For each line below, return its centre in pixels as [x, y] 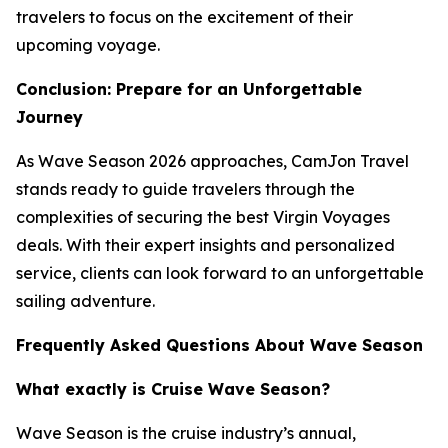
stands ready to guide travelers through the [185, 189]
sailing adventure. [85, 301]
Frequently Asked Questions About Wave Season [219, 345]
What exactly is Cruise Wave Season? [173, 389]
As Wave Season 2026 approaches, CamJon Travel [212, 161]
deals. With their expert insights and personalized [205, 245]
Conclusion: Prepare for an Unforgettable [189, 89]
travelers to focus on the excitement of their [184, 17]
